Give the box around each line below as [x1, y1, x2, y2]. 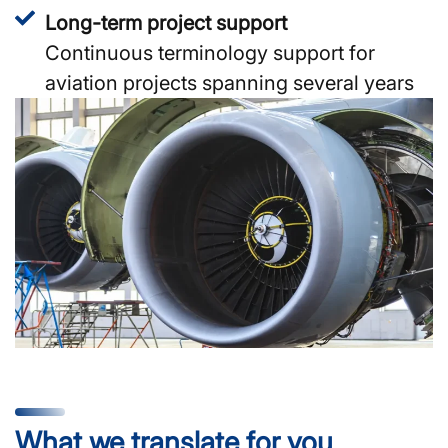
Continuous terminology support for [45, 40, 375, 65]
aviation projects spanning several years [45, 70, 414, 95]
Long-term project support [45, 10, 287, 35]
